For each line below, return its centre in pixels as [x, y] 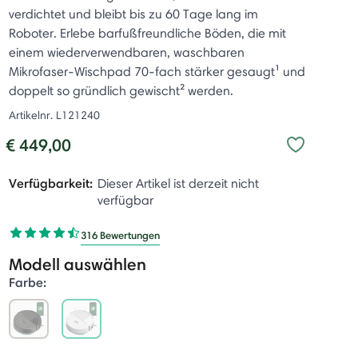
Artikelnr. [32, 115]
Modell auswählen [77, 264]
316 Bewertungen [120, 235]
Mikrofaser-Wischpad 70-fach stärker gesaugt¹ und [157, 72]
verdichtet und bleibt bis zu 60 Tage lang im [133, 14]
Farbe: [27, 282]
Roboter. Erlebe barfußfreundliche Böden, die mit [147, 33]
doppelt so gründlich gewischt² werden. [121, 91]
